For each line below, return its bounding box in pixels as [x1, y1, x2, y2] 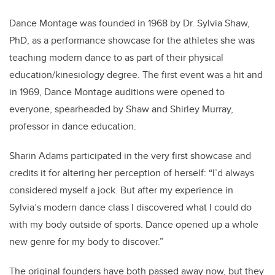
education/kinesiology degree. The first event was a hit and [9, 68, 263, 82]
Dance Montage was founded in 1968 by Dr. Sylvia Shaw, [9, 16, 250, 31]
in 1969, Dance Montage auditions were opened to [9, 85, 225, 99]
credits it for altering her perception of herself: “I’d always [9, 166, 254, 180]
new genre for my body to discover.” [9, 234, 163, 249]
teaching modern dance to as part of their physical [9, 50, 223, 65]
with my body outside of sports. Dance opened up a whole [9, 217, 258, 232]
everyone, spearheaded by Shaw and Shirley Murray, [9, 102, 233, 117]
